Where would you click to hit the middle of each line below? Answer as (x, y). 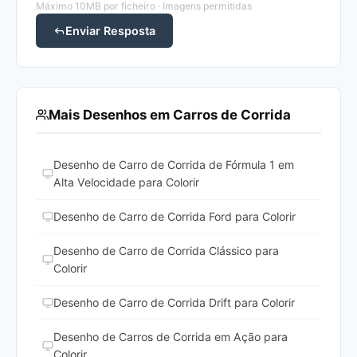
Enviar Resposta (110, 30)
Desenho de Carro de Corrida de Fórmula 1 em (174, 164)
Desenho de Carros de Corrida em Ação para (171, 336)
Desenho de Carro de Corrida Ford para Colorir (175, 216)
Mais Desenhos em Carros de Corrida (170, 114)
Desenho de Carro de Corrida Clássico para (166, 250)
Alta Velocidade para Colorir (126, 182)
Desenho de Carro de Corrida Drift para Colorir (174, 302)
